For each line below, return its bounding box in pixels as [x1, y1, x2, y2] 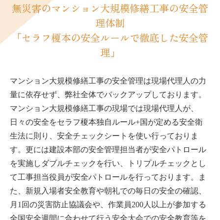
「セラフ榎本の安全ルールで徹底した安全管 [12, 29, 208, 45]
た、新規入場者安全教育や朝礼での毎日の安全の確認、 [10, 186, 206, 195]
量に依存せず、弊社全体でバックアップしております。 [10, 90, 206, 99]
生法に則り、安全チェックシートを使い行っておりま [10, 131, 198, 140]
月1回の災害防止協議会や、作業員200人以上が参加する [10, 200, 206, 209]
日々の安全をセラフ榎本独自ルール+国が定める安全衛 [10, 117, 203, 126]
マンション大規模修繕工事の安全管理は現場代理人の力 [10, 76, 206, 85]
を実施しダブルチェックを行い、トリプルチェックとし [10, 159, 206, 167]
